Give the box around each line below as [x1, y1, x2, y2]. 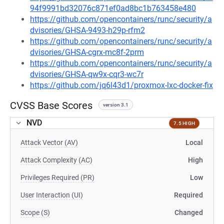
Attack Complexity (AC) [20, 156, 92, 164]
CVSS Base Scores [10, 99, 92, 111]
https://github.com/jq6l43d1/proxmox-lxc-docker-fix [30, 80, 213, 90]
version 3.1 [103, 102, 128, 107]
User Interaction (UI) [20, 191, 83, 199]
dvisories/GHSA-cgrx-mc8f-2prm [30, 47, 144, 57]
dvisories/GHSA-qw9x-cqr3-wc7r [30, 69, 143, 79]
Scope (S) [20, 208, 50, 216]
